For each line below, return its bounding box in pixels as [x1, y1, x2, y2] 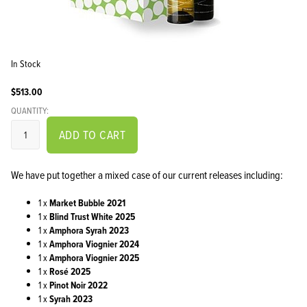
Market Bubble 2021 [49, 195, 125, 210]
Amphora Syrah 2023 [49, 223, 129, 238]
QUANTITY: [11, 103, 49, 116]
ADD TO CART [59, 125, 125, 143]
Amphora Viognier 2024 [49, 236, 139, 251]
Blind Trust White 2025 [49, 209, 135, 224]
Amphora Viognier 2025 [49, 250, 139, 265]
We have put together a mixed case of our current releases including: [11, 167, 283, 182]
